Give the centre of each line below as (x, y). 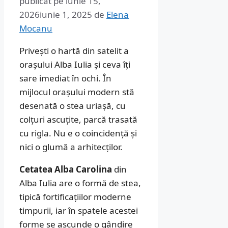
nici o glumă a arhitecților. (71, 147)
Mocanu (36, 28)
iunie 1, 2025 (66, 14)
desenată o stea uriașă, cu (73, 105)
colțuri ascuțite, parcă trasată (78, 119)
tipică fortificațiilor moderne (75, 196)
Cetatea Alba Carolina (66, 169)
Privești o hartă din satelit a (74, 50)
